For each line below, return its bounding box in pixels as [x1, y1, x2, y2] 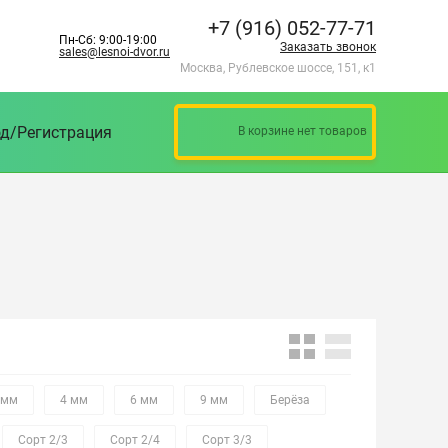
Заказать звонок [280, 40, 376, 54]
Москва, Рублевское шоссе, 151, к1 [180, 61, 376, 75]
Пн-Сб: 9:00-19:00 [59, 33, 157, 47]
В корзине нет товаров [238, 124, 367, 138]
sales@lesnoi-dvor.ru [59, 45, 170, 59]
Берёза [270, 393, 310, 407]
